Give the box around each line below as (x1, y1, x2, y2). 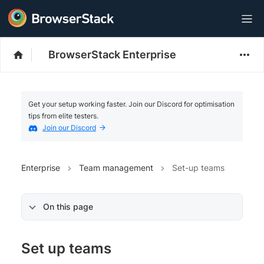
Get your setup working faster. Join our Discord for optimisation (28, 100, 235, 108)
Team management (79, 162, 153, 173)
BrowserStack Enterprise (48, 48, 176, 61)
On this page (43, 201, 93, 212)
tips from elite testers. (28, 111, 98, 120)
